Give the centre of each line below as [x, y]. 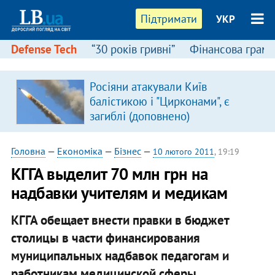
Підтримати [169, 19]
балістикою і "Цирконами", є [159, 101]
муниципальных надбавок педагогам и [120, 255]
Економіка [79, 151]
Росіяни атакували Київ [148, 87]
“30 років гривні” [133, 49]
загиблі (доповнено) [139, 116]
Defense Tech [44, 49]
